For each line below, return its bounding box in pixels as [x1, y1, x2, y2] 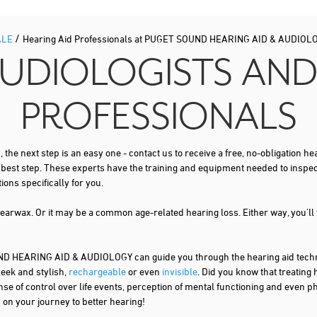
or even [126, 265, 162, 278]
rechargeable [69, 265, 126, 278]
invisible [162, 265, 197, 278]
